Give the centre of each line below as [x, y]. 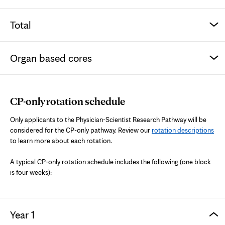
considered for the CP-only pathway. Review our [81, 130]
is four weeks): [31, 172]
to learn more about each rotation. [61, 140]
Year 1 [22, 214]
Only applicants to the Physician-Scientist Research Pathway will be [108, 119]
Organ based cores [51, 58]
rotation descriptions [183, 130]
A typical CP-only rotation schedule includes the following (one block [110, 161]
